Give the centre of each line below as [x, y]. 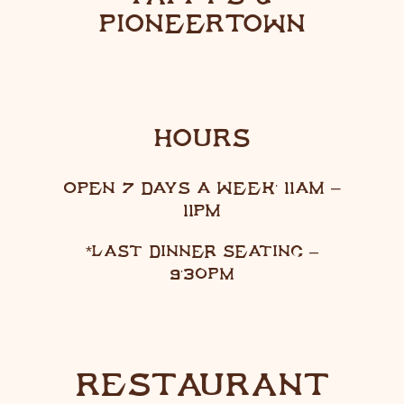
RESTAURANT [202, 383]
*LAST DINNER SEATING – [202, 250]
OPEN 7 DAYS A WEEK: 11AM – [202, 187]
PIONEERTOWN [202, 23]
